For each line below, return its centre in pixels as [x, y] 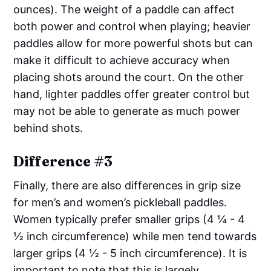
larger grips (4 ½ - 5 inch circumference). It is [130, 253]
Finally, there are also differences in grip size [127, 185]
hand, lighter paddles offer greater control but [132, 94]
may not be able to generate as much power [127, 111]
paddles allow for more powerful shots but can [133, 43]
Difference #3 [63, 161]
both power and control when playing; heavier [132, 26]
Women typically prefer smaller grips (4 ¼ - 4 [129, 219]
